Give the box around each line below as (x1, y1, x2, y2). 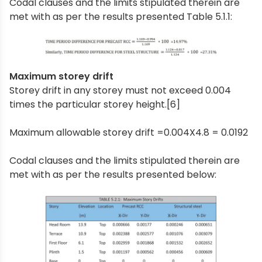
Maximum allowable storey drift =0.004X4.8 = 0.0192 (9, 126, 248, 140)
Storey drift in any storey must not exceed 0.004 (9, 84, 231, 98)
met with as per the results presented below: (9, 168, 216, 182)
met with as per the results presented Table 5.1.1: (9, 10, 232, 24)
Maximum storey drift (9, 70, 113, 84)
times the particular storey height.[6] (9, 98, 180, 112)
